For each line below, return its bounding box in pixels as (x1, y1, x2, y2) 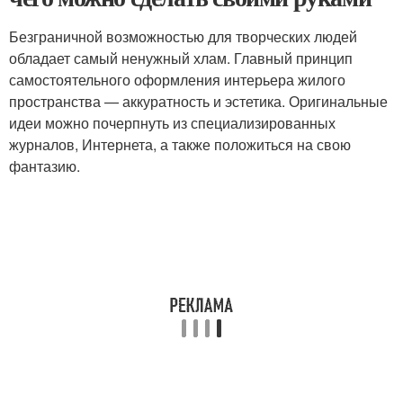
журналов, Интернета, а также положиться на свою (9, 134, 351, 156)
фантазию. (9, 156, 80, 177)
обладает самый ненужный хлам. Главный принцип (9, 48, 353, 69)
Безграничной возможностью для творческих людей (9, 26, 357, 48)
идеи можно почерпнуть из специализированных (9, 112, 336, 134)
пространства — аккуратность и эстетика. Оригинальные (9, 91, 388, 112)
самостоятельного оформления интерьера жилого (9, 69, 345, 91)
